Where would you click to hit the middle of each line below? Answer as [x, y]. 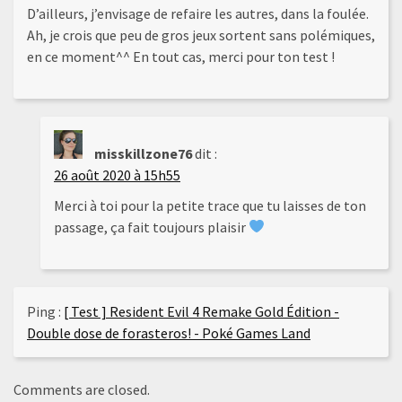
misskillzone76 [143, 153]
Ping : [45, 311]
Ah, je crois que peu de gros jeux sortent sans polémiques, [201, 35]
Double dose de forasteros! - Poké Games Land [169, 332]
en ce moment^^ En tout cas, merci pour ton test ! [181, 56]
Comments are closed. [82, 389]
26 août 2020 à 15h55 [117, 175]
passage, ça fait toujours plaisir [151, 227]
